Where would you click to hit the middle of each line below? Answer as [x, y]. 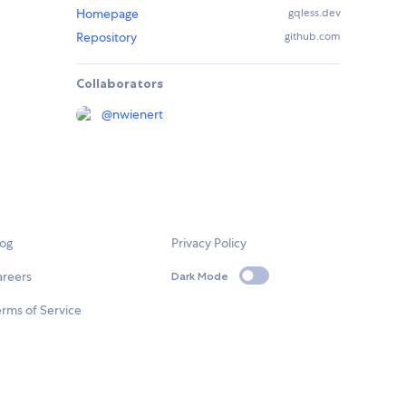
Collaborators [120, 84]
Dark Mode [200, 275]
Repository [106, 38]
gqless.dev [314, 13]
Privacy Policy [209, 243]
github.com [313, 37]
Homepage [107, 14]
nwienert [138, 115]
